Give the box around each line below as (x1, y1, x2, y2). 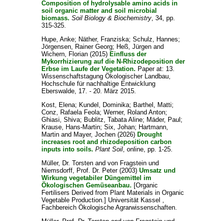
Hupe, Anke (41, 36, 74, 43)
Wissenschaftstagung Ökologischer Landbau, (41, 73, 171, 80)
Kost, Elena (41, 101, 75, 109)
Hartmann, (138, 123, 168, 131)
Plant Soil (95, 146, 123, 153)
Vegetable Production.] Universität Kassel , (41, 196, 164, 204)
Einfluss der (109, 50, 147, 58)
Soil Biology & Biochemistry (71, 14, 151, 22)
